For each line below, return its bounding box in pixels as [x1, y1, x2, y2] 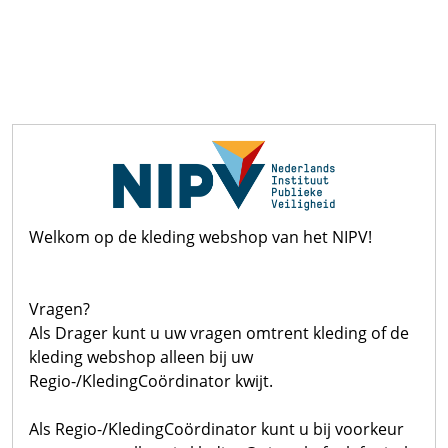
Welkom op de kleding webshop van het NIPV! [29, 226, 372, 248]
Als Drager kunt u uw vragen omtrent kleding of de [29, 322, 409, 344]
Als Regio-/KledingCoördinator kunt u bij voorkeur [29, 418, 404, 440]
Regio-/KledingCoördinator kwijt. [29, 370, 273, 392]
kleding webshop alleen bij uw [29, 346, 253, 368]
